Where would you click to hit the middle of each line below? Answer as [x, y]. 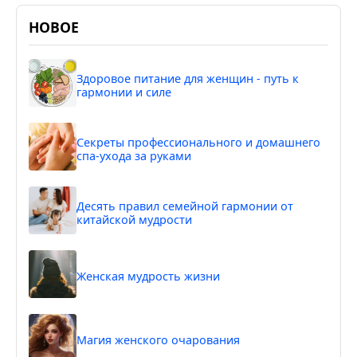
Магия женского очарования [158, 340]
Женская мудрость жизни [148, 277]
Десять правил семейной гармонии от [185, 206]
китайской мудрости [134, 219]
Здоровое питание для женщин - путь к [188, 78]
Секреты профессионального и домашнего [198, 142]
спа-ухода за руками [134, 155]
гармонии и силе [124, 92]
